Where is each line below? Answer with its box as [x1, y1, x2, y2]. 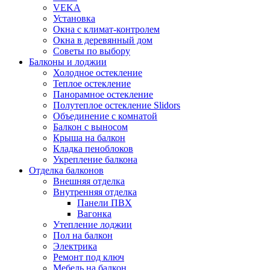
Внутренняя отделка [53, 187, 137, 197]
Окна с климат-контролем [53, 24, 160, 34]
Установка [53, 13, 95, 24]
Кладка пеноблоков [53, 143, 133, 154]
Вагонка [77, 209, 111, 219]
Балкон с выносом [53, 122, 128, 132]
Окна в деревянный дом [53, 35, 152, 45]
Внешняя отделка [53, 176, 125, 186]
